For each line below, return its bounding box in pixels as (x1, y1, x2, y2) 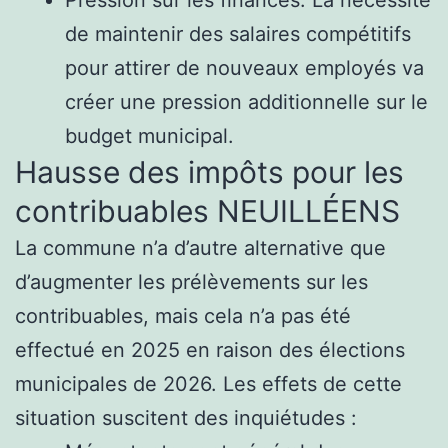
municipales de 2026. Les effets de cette (15, 371, 402, 396)
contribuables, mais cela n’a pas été (15, 303, 351, 328)
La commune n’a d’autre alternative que (15, 235, 386, 260)
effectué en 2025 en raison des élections (15, 337, 405, 362)
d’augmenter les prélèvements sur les (15, 269, 368, 294)
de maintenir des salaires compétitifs (65, 21, 411, 46)
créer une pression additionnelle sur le (65, 89, 428, 114)
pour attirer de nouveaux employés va (65, 55, 424, 80)
